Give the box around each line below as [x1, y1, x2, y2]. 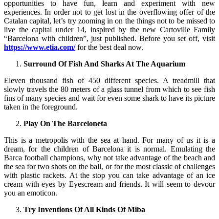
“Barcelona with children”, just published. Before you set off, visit [4, 34, 215, 43]
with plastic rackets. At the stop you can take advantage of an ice [4, 171, 215, 179]
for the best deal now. [75, 43, 143, 51]
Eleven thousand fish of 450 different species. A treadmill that [4, 76, 215, 85]
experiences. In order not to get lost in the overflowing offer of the [4, 7, 215, 16]
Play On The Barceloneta [23, 119, 107, 128]
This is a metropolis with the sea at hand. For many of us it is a [4, 135, 215, 144]
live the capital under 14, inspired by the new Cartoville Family [4, 25, 215, 34]
